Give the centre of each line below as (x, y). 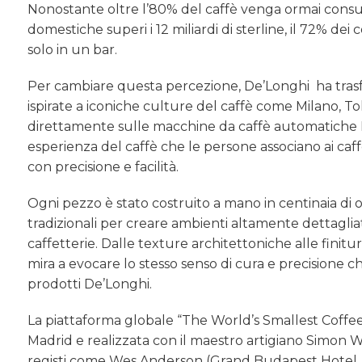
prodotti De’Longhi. (90, 284)
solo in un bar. (73, 49)
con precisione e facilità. (103, 166)
